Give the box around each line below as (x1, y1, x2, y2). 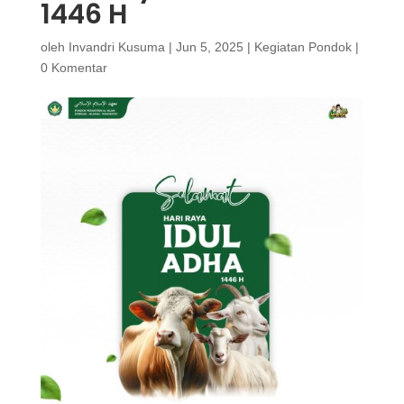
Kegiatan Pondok (253, 40, 352, 54)
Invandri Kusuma (68, 40, 165, 54)
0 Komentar (40, 60, 107, 75)
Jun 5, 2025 (175, 40, 243, 54)
